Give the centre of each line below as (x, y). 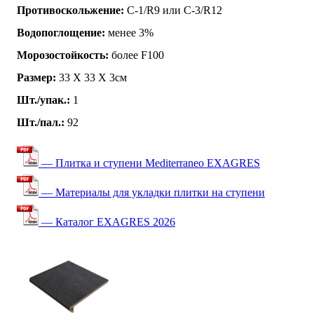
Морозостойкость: (63, 55)
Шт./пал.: (41, 122)
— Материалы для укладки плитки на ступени (152, 192)
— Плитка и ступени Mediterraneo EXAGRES (149, 163)
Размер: (36, 77)
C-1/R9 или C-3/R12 (173, 10)
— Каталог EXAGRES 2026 (107, 221)
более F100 (136, 55)
